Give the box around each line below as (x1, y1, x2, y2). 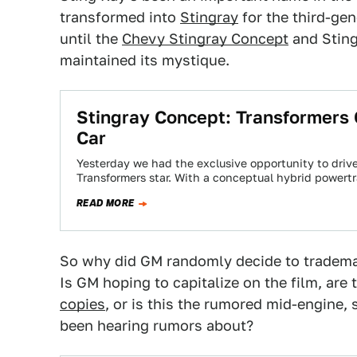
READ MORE (76, 196, 135, 210)
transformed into (60, 9, 180, 25)
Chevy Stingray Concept (122, 30, 288, 47)
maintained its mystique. (60, 52, 229, 69)
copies (60, 296, 105, 312)
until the (60, 30, 122, 47)
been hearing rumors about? (60, 317, 253, 334)
